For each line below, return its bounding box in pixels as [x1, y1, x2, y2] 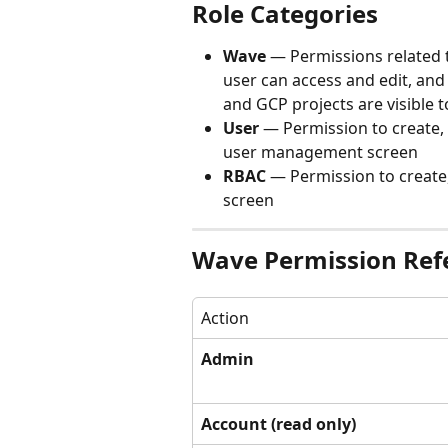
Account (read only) [201, 412, 356, 435]
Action [201, 306, 249, 329]
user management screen [223, 140, 418, 163]
